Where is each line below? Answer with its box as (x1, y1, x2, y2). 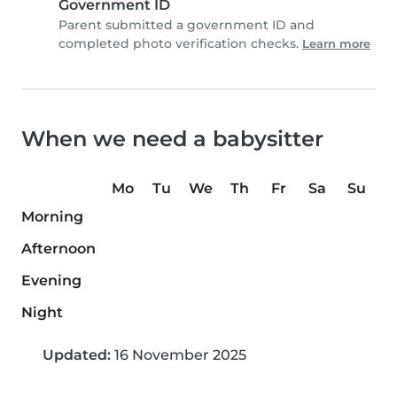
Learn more (302, 37, 370, 51)
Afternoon (21, 240, 96, 258)
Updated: (43, 346, 111, 364)
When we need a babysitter (21, 126, 323, 152)
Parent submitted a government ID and (58, 17, 315, 34)
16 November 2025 (111, 346, 246, 364)
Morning (21, 208, 83, 226)
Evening (21, 272, 82, 290)
